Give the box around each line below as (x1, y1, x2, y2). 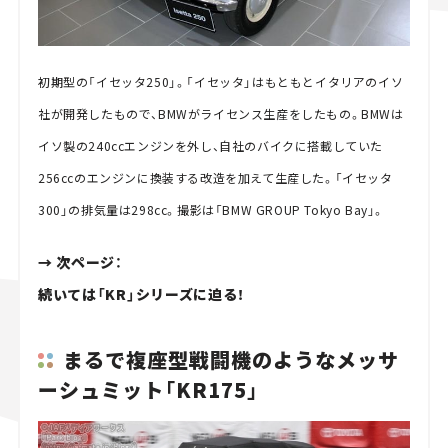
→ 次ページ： (37, 252, 123, 273)
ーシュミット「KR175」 (37, 374, 259, 404)
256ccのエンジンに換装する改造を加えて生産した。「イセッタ (37, 169, 393, 187)
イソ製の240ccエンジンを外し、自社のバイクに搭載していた (37, 137, 383, 155)
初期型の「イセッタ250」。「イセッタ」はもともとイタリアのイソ (37, 73, 404, 91)
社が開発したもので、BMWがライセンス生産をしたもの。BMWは (37, 105, 404, 123)
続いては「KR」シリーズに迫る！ (37, 284, 246, 305)
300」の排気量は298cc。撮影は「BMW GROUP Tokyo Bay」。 (37, 201, 385, 219)
